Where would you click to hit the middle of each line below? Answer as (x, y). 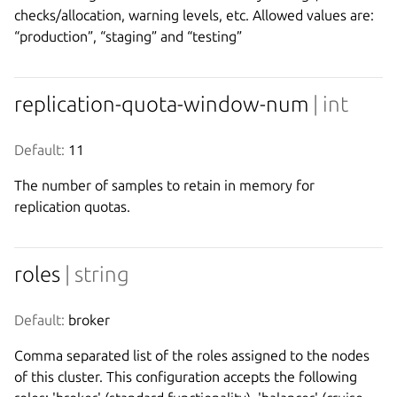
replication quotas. (72, 206)
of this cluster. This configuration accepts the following (186, 376)
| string (97, 274)
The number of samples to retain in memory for (164, 185)
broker (87, 319)
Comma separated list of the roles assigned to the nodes (192, 355)
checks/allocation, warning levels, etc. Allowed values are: (194, 15)
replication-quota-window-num (163, 104)
